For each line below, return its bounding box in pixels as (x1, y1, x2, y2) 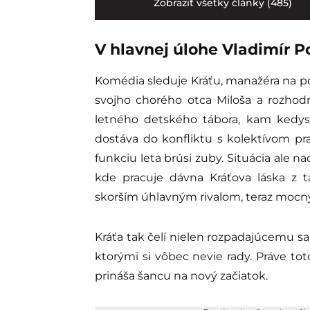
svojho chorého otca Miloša (95, 93, 252, 107)
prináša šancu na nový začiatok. (95, 268, 268, 282)
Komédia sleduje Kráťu (95, 73, 221, 87)
